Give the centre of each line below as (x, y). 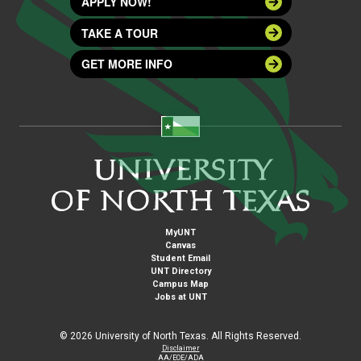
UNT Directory (180, 271)
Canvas (180, 245)
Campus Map (180, 284)
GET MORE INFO (127, 64)
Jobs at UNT (180, 297)
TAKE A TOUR (119, 33)
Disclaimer (180, 348)
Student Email (180, 258)
